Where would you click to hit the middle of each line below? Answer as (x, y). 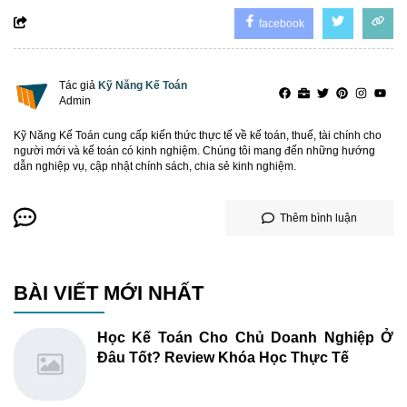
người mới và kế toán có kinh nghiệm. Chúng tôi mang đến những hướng (194, 150)
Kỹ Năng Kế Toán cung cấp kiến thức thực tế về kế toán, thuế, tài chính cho (198, 135)
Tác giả (79, 85)
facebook (280, 23)
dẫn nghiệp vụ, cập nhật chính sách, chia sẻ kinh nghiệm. (155, 166)
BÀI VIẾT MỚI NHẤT (109, 293)
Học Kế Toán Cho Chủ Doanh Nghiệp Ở (245, 338)
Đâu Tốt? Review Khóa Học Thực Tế (223, 358)
